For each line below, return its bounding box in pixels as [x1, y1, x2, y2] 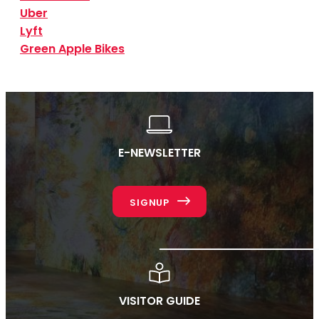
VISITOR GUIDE [118, 293, 200, 310]
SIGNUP [130, 195, 172, 209]
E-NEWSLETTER [117, 144, 201, 161]
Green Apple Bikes [20, 40, 125, 57]
